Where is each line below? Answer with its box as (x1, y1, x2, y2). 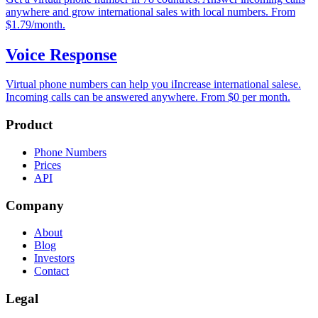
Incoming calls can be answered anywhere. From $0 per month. (6, 91, 290, 104)
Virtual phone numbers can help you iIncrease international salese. (6, 78, 301, 91)
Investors (34, 252, 75, 265)
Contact (34, 265, 69, 278)
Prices (34, 158, 61, 171)
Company (6, 197, 64, 213)
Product (6, 117, 53, 133)
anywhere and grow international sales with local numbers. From (6, 5, 295, 18)
